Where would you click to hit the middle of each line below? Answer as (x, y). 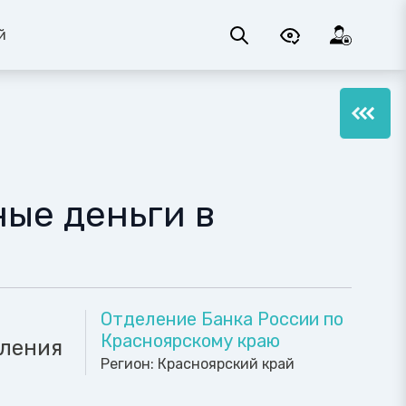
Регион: (129, 364)
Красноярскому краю (190, 341)
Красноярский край (226, 364)
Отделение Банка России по (222, 319)
